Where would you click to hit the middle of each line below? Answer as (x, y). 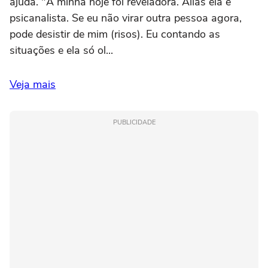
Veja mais (33, 84)
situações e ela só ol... (61, 50)
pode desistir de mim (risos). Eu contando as (115, 34)
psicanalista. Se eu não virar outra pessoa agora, (126, 18)
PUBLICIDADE (134, 122)
